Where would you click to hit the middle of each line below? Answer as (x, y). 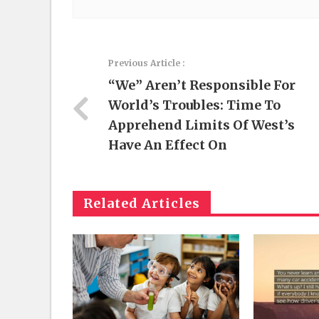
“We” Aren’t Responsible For (202, 85)
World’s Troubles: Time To (194, 105)
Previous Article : (147, 63)
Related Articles (142, 203)
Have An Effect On (168, 145)
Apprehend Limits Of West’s (202, 125)
